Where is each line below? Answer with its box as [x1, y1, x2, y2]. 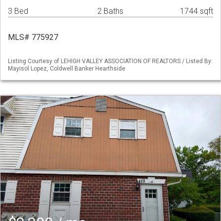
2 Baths [97, 6, 123, 16]
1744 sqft [180, 6, 213, 16]
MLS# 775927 [8, 33, 58, 42]
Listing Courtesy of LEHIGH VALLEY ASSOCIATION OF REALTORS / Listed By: [8, 58, 213, 65]
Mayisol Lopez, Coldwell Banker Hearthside [8, 65, 125, 73]
